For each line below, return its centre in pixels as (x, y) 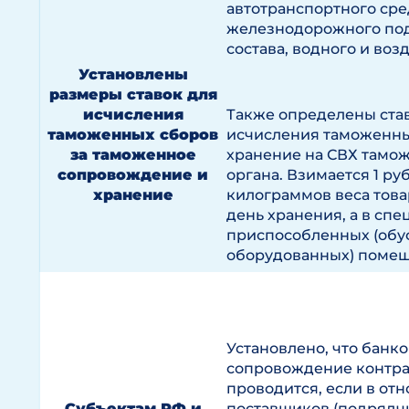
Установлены (133, 74)
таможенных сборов (133, 135)
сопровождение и (133, 175)
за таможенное (133, 155)
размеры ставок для (133, 94)
